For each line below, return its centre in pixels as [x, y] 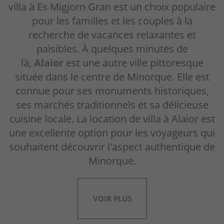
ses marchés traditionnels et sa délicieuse [112, 105]
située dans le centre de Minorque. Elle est [112, 77]
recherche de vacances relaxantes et [112, 35]
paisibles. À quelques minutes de [112, 49]
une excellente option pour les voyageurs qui [112, 133]
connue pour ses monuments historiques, [112, 91]
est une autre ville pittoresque [133, 63]
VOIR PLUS [112, 199]
